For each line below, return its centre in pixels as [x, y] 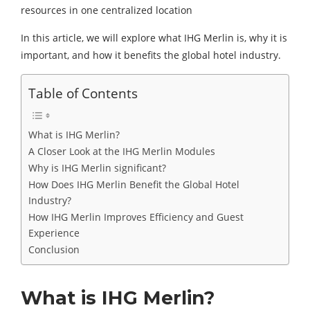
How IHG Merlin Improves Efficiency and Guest [136, 217]
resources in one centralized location [107, 10]
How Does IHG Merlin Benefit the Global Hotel [134, 185]
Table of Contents [83, 93]
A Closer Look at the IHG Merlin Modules [122, 152]
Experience [55, 233]
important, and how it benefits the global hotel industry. [151, 55]
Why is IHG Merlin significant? [97, 168]
